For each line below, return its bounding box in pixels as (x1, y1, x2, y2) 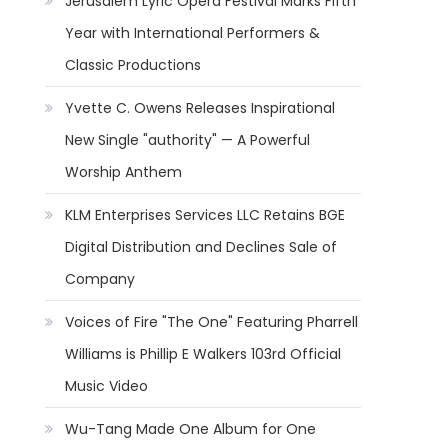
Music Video (65, 376, 149, 396)
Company (65, 269, 136, 289)
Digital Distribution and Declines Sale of (65, 237, 338, 257)
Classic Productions (65, 55, 202, 75)
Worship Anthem (65, 162, 183, 182)
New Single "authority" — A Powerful (65, 130, 311, 150)
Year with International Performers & (65, 23, 321, 43)
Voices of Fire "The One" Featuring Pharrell (65, 312, 359, 332)
